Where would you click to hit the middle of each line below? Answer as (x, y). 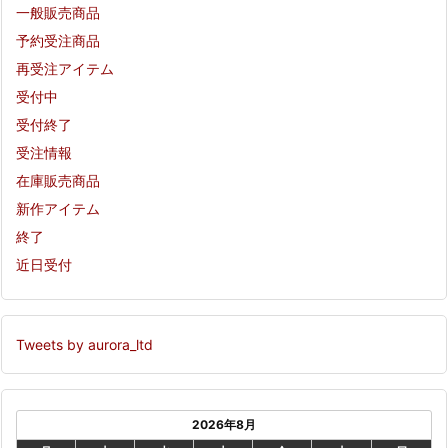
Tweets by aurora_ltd (84, 345)
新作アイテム (58, 209)
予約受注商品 (58, 41)
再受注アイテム (65, 69)
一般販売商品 (58, 13)
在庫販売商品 (58, 181)
